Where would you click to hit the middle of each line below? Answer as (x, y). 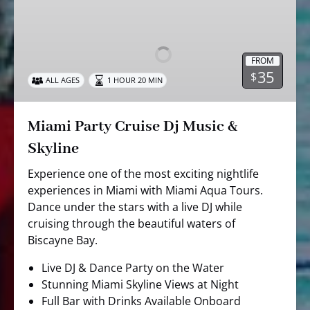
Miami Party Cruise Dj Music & (133, 127)
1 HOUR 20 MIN (135, 80)
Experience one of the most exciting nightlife (143, 174)
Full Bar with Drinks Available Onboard (141, 301)
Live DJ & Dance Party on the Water (133, 268)
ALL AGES (63, 80)
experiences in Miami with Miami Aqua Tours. (145, 190)
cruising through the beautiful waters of (131, 224)
